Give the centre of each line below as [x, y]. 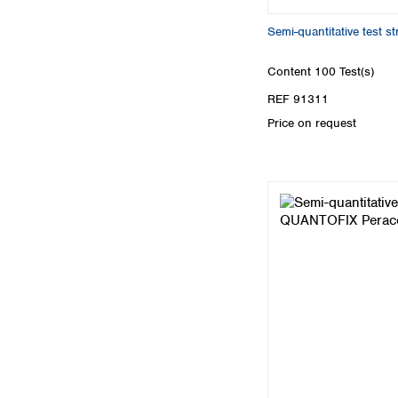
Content [291, 72]
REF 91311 [298, 99]
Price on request [312, 123]
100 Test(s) [344, 72]
